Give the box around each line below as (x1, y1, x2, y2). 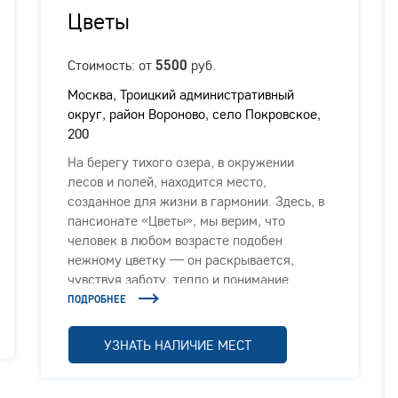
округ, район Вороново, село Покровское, (68, 104, 321, 123)
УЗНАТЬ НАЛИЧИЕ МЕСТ (104, 335, 251, 354)
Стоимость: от (68, 55, 155, 74)
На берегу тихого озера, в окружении (68, 152, 294, 171)
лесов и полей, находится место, (68, 171, 267, 190)
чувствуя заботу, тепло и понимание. (68, 269, 292, 288)
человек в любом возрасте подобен (68, 230, 283, 249)
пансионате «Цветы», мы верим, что (68, 211, 285, 229)
